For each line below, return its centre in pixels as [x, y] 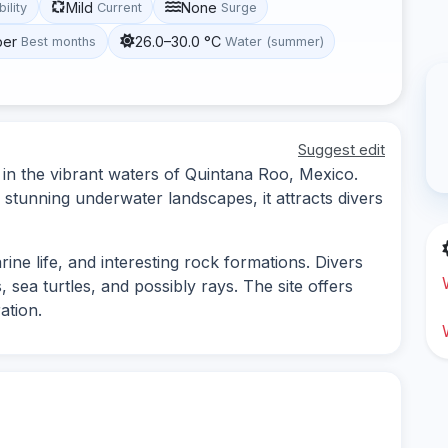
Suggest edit [341, 149]
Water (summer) [274, 41]
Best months [59, 41]
